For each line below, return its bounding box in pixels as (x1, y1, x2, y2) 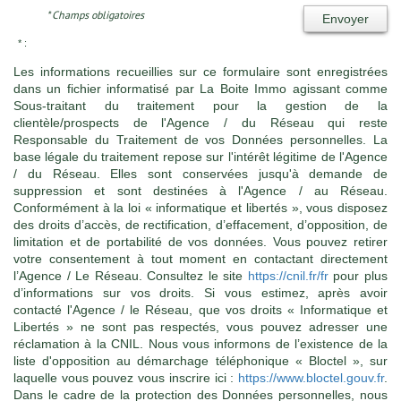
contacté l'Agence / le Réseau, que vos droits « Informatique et (13, 302, 388, 317)
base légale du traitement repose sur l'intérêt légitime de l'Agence (13, 149, 388, 164)
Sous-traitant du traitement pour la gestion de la (13, 98, 388, 113)
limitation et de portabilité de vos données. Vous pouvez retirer (13, 234, 388, 249)
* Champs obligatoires (47, 7, 145, 21)
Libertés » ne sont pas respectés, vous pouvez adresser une (13, 319, 388, 334)
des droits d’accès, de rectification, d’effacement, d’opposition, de (13, 217, 388, 232)
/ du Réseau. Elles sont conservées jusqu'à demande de (13, 166, 388, 181)
